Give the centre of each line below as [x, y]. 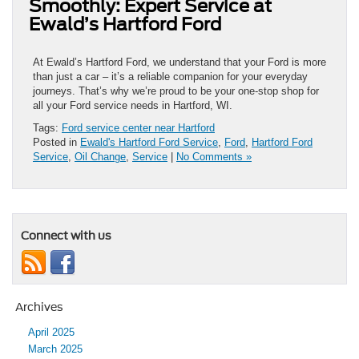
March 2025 [55, 349]
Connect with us [66, 235]
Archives [39, 307]
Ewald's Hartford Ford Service [149, 142]
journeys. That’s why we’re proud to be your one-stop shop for [176, 91]
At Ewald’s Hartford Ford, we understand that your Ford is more [179, 62]
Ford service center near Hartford [138, 127]
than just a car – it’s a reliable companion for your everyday [170, 76]
